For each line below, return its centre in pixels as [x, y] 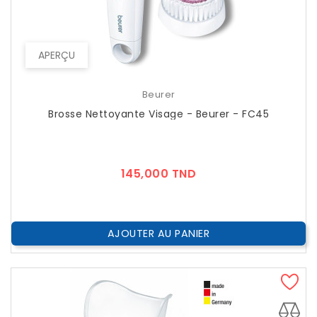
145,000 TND [158, 174]
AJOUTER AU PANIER [158, 234]
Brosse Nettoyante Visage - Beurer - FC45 [158, 114]
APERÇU [57, 56]
